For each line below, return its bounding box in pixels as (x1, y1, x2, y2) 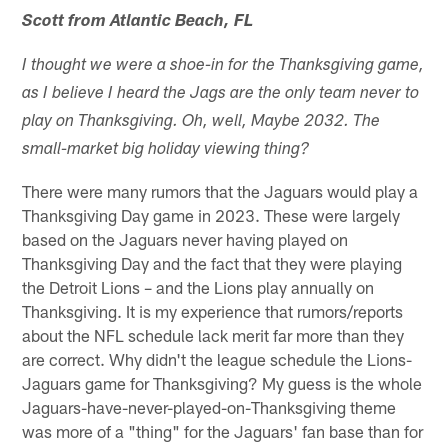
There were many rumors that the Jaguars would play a (22, 180, 419, 201)
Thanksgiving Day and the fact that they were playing (22, 252, 403, 273)
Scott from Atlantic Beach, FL (22, 13, 254, 31)
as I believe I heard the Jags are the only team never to (22, 85, 420, 103)
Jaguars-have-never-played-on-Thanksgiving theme (22, 396, 397, 417)
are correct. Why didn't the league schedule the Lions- (22, 348, 413, 369)
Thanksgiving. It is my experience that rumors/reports (22, 300, 404, 321)
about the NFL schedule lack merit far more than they (22, 324, 405, 345)
